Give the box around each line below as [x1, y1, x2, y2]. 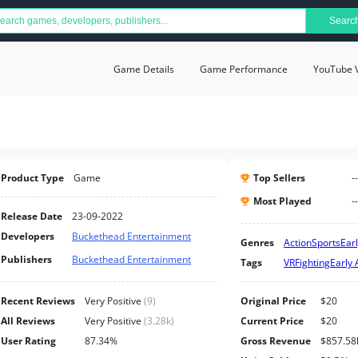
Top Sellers [253, 171, 305, 185]
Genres [241, 236, 274, 249]
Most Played [253, 194, 312, 208]
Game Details [113, 62, 174, 76]
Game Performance [200, 62, 288, 76]
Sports [312, 236, 340, 249]
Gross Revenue [241, 334, 311, 348]
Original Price [241, 294, 306, 308]
